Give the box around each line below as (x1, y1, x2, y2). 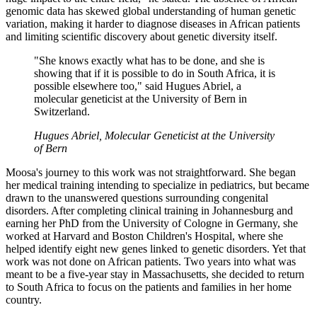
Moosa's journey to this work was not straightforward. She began (6, 166, 296, 178)
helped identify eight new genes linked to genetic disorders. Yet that (6, 242, 306, 255)
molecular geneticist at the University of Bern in (34, 92, 247, 105)
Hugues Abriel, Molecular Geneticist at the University (34, 129, 275, 142)
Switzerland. (34, 105, 90, 117)
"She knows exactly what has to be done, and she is (34, 54, 265, 67)
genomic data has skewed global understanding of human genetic (6, 4, 296, 17)
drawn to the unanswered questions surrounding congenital (6, 191, 268, 204)
